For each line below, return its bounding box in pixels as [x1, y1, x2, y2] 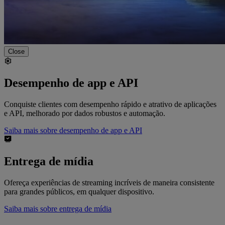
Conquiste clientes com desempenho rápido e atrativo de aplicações [4, 99, 216, 108]
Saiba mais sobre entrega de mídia [4, 204, 111, 213]
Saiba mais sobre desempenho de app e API [4, 126, 142, 135]
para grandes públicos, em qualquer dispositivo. [4, 187, 154, 196]
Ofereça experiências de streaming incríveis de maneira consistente [4, 178, 214, 187]
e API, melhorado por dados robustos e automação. [4, 108, 165, 118]
